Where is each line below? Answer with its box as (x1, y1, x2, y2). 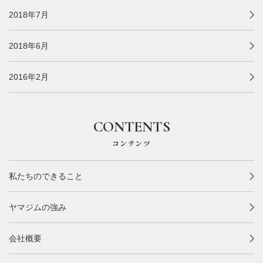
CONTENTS (93, 117, 170, 136)
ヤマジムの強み (9, 202, 66, 212)
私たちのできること (9, 171, 83, 181)
